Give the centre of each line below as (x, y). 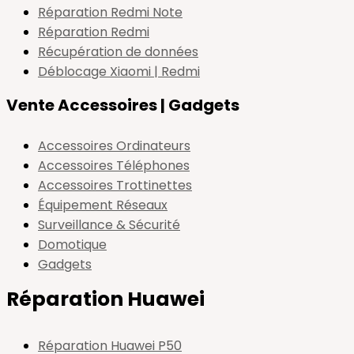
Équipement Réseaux (103, 205)
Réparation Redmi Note (110, 12)
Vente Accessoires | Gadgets (123, 105)
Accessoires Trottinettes (115, 185)
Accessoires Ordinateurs (114, 146)
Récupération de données (118, 52)
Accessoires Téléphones (114, 166)
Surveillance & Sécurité (109, 225)
